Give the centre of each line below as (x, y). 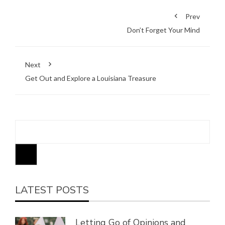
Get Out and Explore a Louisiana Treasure (91, 78)
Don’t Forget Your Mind (163, 30)
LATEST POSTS (52, 190)
